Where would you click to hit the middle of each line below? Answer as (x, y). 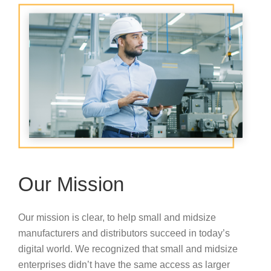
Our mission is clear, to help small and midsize (117, 217)
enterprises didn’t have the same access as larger (124, 264)
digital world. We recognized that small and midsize (128, 249)
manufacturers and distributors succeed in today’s (124, 233)
